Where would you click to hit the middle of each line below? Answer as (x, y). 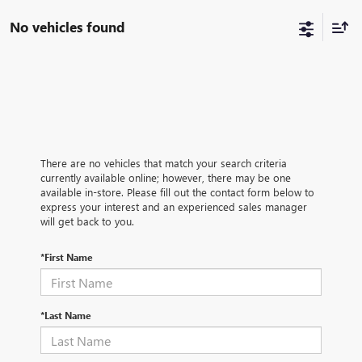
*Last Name (66, 316)
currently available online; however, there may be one (166, 178)
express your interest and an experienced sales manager (174, 207)
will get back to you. (87, 221)
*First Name (67, 257)
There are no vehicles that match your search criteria (164, 163)
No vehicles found (67, 26)
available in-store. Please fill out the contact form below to (177, 192)
